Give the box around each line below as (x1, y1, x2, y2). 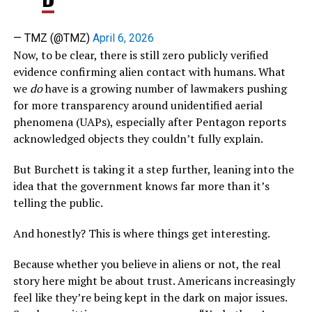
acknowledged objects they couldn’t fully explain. (13, 131, 263, 147)
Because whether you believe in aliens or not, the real (13, 256, 281, 272)
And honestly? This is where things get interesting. (13, 226, 270, 242)
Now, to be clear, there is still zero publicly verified (13, 47, 268, 63)
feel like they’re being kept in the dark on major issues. (13, 290, 287, 306)
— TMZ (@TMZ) (13, 31, 93, 45)
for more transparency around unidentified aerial (13, 97, 263, 114)
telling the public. (13, 195, 103, 211)
